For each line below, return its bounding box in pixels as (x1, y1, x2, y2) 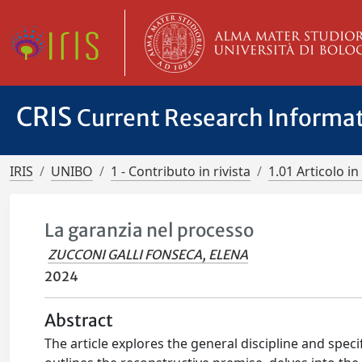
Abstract (44, 310, 114, 331)
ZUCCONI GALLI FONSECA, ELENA (48, 246, 249, 263)
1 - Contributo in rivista (111, 162, 250, 180)
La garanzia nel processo (44, 219, 255, 242)
